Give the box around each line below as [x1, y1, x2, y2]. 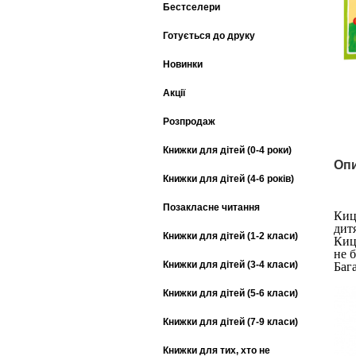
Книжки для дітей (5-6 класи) [163, 287, 298, 299]
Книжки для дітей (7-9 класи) [163, 315, 298, 327]
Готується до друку [163, 29, 255, 41]
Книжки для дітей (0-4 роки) [163, 144, 292, 156]
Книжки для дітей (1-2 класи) [163, 230, 298, 242]
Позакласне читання [163, 201, 260, 213]
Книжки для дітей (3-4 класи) [163, 258, 298, 270]
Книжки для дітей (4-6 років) [163, 172, 294, 184]
